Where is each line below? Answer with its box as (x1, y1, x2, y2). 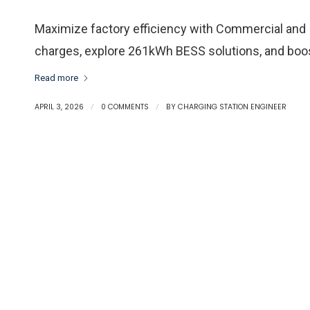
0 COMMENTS (101, 102, 149, 113)
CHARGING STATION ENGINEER (178, 102, 286, 113)
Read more (35, 72, 78, 83)
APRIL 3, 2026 (35, 102, 84, 113)
